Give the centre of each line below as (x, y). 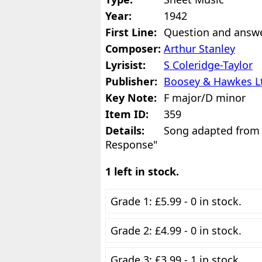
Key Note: (131, 98)
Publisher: (131, 81)
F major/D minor (205, 98)
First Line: (131, 32)
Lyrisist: (125, 65)
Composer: (133, 49)
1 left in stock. (142, 171)
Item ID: (127, 114)
